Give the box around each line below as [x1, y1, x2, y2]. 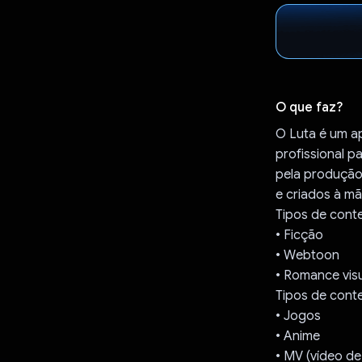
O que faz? [275, 99, 343, 116]
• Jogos [275, 307, 321, 324]
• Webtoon [275, 246, 339, 263]
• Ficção [275, 226, 323, 243]
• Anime [275, 327, 320, 344]
